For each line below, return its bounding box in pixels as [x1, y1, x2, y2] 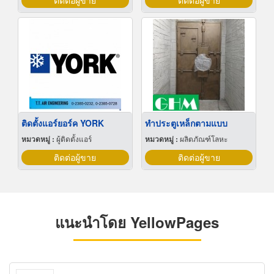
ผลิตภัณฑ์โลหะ [180, 133, 228, 144]
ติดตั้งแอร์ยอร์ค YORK [21, 117, 104, 130]
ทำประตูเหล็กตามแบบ [145, 117, 228, 130]
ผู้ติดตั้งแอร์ [56, 133, 92, 144]
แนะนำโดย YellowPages [55, 212, 219, 233]
